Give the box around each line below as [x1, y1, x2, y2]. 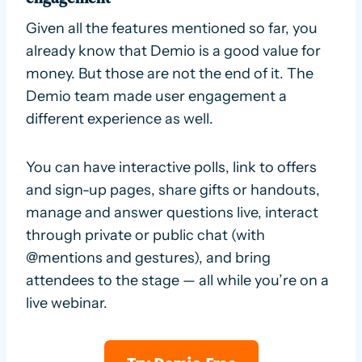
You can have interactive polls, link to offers [26, 158, 317, 176]
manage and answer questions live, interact [26, 203, 318, 221]
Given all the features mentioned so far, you [26, 19, 318, 37]
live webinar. [26, 293, 107, 312]
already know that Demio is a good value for [26, 41, 321, 60]
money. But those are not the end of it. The [26, 64, 314, 82]
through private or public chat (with [26, 225, 265, 244]
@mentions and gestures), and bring [26, 248, 271, 267]
